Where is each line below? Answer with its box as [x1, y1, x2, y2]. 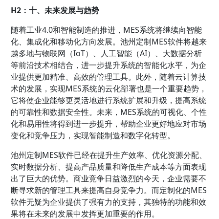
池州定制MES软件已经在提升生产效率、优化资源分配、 [11, 149, 207, 160]
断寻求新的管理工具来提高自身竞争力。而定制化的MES [11, 184, 207, 196]
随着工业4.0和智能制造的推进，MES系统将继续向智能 [11, 24, 202, 35]
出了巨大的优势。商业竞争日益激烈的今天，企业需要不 [11, 173, 207, 184]
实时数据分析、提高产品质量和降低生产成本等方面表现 [11, 161, 207, 172]
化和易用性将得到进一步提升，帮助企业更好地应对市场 [11, 118, 207, 129]
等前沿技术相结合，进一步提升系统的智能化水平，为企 [11, 59, 207, 70]
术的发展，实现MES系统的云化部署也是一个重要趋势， [11, 83, 207, 94]
